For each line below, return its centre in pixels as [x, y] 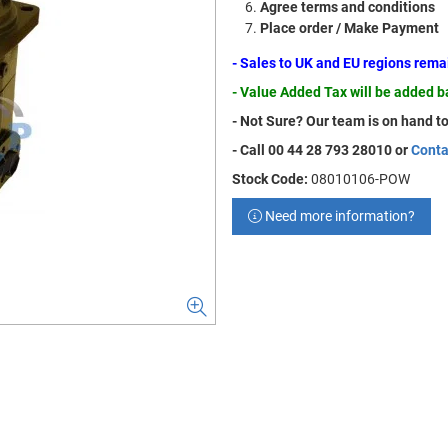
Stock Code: [270, 179]
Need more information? [338, 216]
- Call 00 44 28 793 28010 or [321, 150]
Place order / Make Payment [349, 28]
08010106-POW [360, 179]
